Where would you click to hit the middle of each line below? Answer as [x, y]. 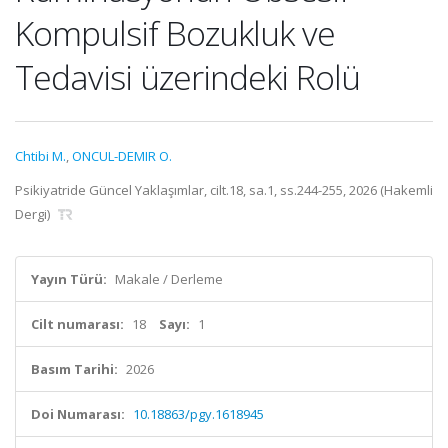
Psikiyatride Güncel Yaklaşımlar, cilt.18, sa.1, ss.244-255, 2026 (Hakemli [224, 190]
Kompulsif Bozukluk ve [175, 33]
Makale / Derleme [169, 279]
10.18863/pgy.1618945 [198, 414]
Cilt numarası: [77, 324]
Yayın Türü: [69, 279]
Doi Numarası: [78, 414]
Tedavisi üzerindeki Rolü [187, 77]
